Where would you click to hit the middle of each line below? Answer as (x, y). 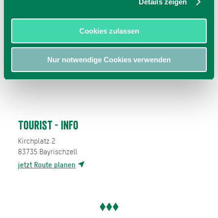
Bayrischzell (59, 151)
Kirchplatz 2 (37, 141)
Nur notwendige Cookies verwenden (109, 59)
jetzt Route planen (47, 164)
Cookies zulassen (109, 31)
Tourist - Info (48, 125)
